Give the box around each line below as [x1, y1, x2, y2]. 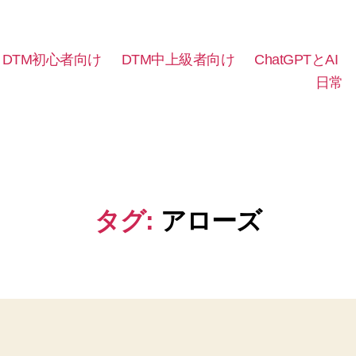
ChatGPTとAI [254, 51, 339, 68]
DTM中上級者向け [121, 51, 235, 68]
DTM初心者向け [2, 51, 102, 68]
